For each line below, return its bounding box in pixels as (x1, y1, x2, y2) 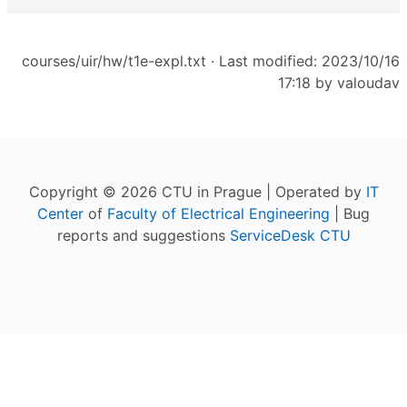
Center (37, 203, 84, 223)
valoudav (337, 73, 400, 92)
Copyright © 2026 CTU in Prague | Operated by (28, 182, 366, 201)
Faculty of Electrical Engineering (107, 203, 330, 223)
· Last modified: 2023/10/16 (206, 51, 400, 70)
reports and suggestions (56, 225, 230, 244)
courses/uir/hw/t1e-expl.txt (22, 51, 206, 70)
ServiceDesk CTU (229, 225, 351, 244)
